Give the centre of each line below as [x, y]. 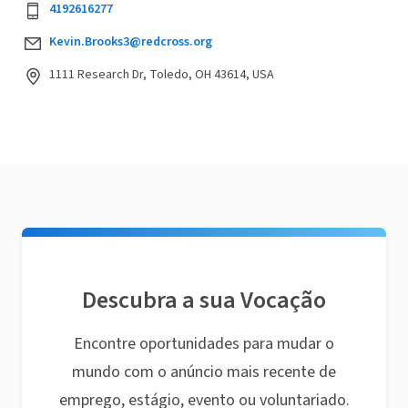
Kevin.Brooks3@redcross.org [131, 41]
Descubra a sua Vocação [204, 300]
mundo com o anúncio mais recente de [204, 372]
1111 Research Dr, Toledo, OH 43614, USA [162, 74]
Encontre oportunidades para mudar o [204, 343]
